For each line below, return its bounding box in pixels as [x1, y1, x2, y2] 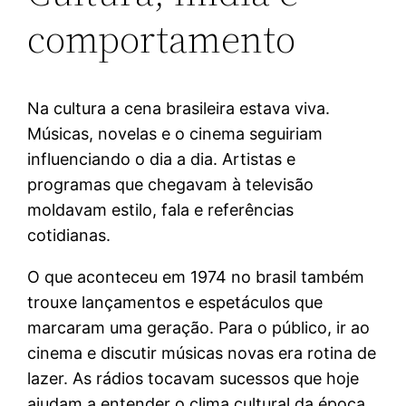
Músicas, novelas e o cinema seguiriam [27, 123, 324, 143]
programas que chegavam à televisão [27, 174, 314, 194]
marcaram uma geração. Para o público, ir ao [27, 317, 371, 337]
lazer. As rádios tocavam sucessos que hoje [27, 368, 360, 388]
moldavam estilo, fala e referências [27, 199, 295, 219]
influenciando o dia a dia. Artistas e [27, 149, 296, 169]
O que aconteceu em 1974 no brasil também [27, 266, 365, 286]
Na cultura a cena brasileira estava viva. [27, 98, 331, 118]
